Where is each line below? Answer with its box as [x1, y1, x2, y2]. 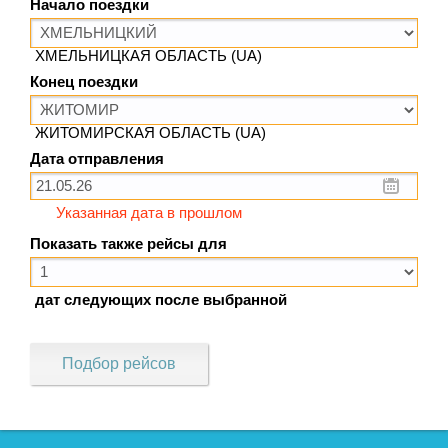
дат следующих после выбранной [35, 291, 287, 308]
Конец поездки [30, 73, 138, 90]
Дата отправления [30, 150, 164, 167]
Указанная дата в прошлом [56, 204, 242, 221]
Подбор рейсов [62, 354, 176, 372]
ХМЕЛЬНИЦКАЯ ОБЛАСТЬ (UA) [35, 47, 262, 64]
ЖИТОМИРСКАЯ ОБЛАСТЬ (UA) [35, 124, 266, 141]
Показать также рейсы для [30, 235, 227, 252]
